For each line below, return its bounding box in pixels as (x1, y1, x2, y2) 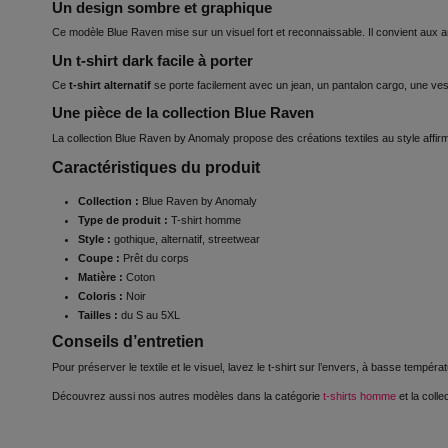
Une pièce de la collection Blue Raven (52, 105, 314, 122)
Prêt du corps (120, 251, 189, 264)
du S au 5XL (118, 308, 180, 321)
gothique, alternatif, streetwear (111, 232, 260, 245)
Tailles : (78, 308, 118, 321)
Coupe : (78, 251, 120, 264)
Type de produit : (78, 213, 168, 226)
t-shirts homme (323, 390, 396, 403)
